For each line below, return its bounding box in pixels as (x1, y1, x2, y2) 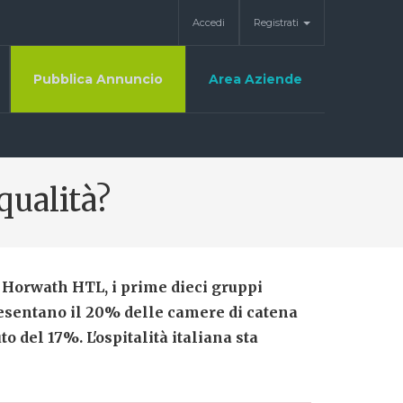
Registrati (254, 16, 301, 29)
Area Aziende (209, 71, 302, 87)
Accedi (193, 16, 225, 29)
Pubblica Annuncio (33, 71, 163, 87)
